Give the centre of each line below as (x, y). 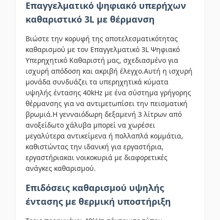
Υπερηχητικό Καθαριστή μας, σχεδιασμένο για (102, 60)
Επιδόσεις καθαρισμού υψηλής (95, 188)
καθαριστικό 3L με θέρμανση (90, 19)
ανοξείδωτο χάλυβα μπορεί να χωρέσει (90, 125)
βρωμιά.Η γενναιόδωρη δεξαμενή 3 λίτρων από (104, 114)
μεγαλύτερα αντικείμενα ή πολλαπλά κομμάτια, (104, 136)
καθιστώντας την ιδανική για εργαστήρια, (95, 147)
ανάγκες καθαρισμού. (61, 168)
